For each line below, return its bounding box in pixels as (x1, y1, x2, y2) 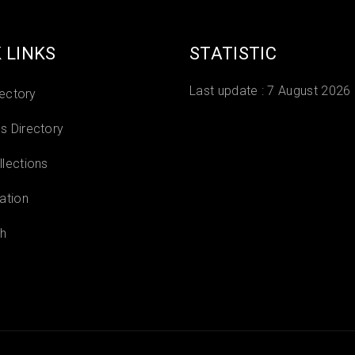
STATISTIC (189, 44, 277, 63)
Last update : (189, 83, 268, 98)
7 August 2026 (267, 83, 351, 98)
